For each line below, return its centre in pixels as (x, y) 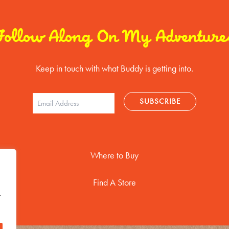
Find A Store (114, 182)
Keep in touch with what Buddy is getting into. (114, 68)
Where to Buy (114, 155)
